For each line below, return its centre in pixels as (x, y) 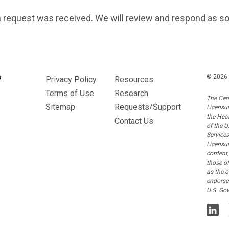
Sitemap (60, 107)
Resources (134, 80)
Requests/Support (148, 107)
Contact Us (134, 121)
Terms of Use (70, 94)
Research (131, 94)
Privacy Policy (71, 80)
